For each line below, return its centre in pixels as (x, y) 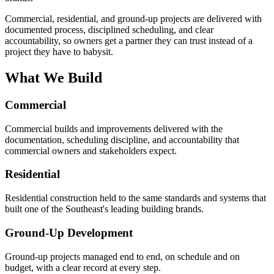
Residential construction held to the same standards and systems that (135, 198)
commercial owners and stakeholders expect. (91, 150)
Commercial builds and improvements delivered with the (114, 128)
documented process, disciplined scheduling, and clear (109, 30)
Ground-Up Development (69, 232)
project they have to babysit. (59, 52)
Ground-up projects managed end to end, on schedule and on (122, 256)
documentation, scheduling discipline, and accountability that (122, 139)
